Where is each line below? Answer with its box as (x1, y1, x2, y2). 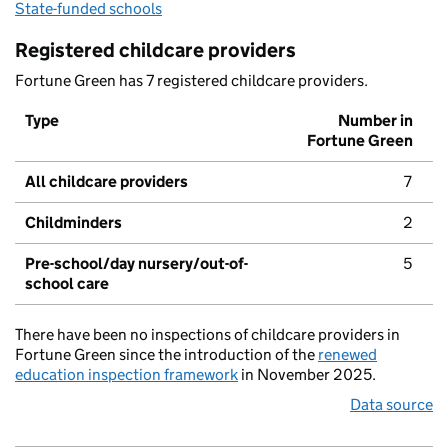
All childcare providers (25, 172, 188, 192)
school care (25, 274, 109, 294)
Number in (338, 111, 413, 131)
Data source (350, 395, 433, 415)
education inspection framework (15, 365, 238, 385)
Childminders (25, 213, 122, 233)
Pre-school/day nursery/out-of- (25, 254, 248, 274)
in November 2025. (238, 365, 376, 385)
